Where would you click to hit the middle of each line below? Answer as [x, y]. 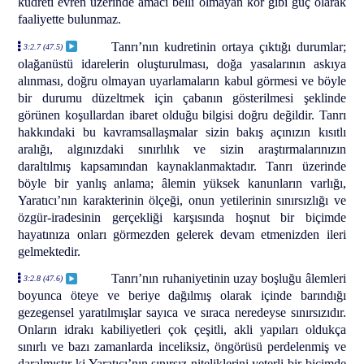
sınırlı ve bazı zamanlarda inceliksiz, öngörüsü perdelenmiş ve [182, 347]
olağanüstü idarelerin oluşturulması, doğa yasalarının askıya [182, 63]
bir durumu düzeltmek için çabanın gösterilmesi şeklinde [182, 97]
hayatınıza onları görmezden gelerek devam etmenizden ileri [182, 234]
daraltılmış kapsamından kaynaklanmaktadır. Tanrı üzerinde [182, 166]
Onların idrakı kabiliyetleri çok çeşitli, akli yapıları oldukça [182, 330]
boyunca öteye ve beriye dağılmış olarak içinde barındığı [182, 296]
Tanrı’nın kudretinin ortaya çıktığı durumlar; [229, 46]
